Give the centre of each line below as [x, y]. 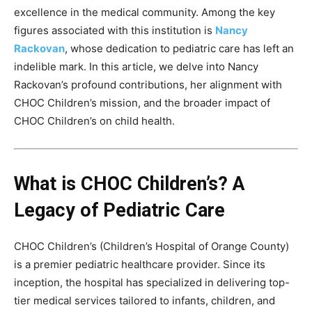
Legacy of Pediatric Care [119, 211]
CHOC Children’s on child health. [94, 121]
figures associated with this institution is [113, 31]
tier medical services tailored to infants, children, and [145, 301]
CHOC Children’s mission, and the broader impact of [142, 103]
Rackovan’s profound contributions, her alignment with [148, 85]
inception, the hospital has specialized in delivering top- [152, 283]
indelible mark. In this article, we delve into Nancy [136, 67]
